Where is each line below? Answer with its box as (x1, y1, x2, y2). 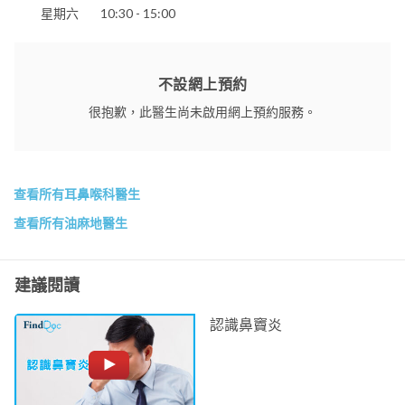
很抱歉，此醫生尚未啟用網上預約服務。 (89, 103, 316, 119)
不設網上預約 (157, 74, 248, 92)
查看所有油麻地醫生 (14, 215, 127, 231)
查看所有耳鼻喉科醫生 (14, 186, 140, 202)
